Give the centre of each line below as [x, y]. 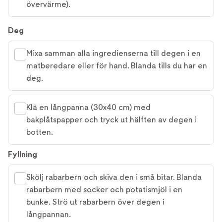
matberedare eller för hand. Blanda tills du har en [117, 66]
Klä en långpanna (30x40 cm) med [88, 107]
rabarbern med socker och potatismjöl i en [104, 190]
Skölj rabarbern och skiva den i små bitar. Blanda [114, 177]
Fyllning [23, 154]
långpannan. [49, 214]
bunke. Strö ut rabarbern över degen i [95, 202]
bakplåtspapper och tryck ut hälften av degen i [111, 120]
